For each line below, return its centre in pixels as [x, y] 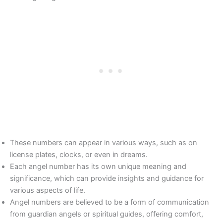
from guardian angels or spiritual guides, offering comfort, [107, 214]
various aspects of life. [48, 190]
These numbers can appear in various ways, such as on [104, 142]
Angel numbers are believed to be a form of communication [110, 202]
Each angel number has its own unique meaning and [98, 166]
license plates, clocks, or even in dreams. [79, 154]
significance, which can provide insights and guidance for [107, 178]
